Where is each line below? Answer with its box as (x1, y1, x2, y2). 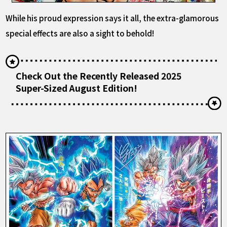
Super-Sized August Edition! (16, 82, 138, 95)
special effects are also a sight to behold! (6, 27, 155, 39)
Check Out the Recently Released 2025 (16, 69, 182, 83)
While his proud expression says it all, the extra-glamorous (6, 12, 219, 24)
